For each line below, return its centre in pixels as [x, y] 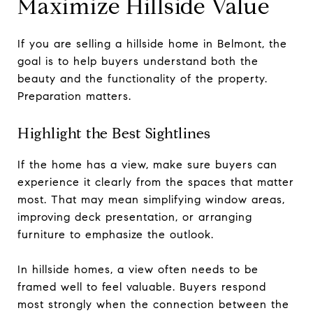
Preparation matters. [74, 96]
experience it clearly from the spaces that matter [156, 182]
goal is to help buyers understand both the [138, 61]
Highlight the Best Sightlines [114, 133]
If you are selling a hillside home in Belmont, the [152, 43]
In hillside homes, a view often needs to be [138, 269]
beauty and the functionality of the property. [143, 78]
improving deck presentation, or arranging [135, 217]
